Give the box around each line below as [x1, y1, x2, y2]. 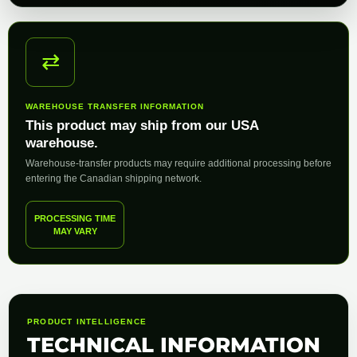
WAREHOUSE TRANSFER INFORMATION [25, 101, 204, 111]
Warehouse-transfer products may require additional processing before [25, 157, 331, 169]
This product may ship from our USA [25, 117, 258, 133]
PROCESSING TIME [34, 213, 116, 223]
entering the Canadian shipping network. [25, 172, 202, 184]
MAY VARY [53, 226, 97, 236]
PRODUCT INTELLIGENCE [27, 316, 147, 326]
